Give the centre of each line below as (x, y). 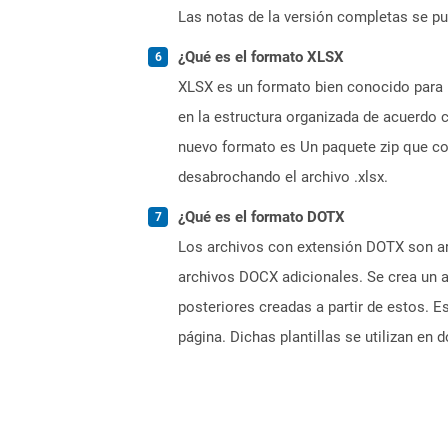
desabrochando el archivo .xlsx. (283, 176)
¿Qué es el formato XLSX (261, 56)
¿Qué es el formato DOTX (261, 216)
